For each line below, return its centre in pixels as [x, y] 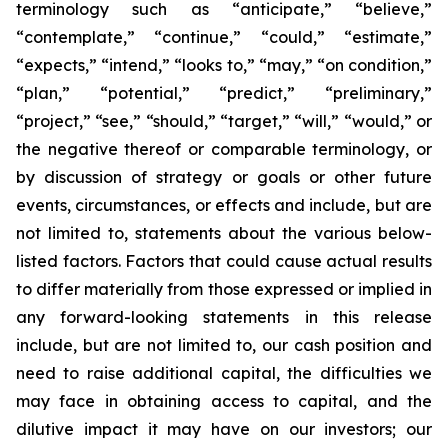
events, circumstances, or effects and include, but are [224, 205]
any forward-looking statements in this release [224, 317]
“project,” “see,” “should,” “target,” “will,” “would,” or [224, 121]
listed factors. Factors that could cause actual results [224, 261]
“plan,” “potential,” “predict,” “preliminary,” [224, 93]
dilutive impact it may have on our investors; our [224, 429]
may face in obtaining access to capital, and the [224, 401]
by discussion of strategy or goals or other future [224, 177]
